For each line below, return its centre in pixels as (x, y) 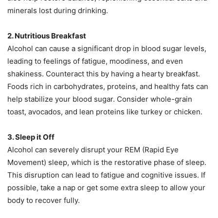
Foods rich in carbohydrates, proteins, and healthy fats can (108, 87)
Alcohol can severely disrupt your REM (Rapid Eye (93, 150)
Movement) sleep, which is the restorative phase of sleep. (107, 163)
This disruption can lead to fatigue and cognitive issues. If (106, 175)
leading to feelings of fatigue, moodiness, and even (95, 61)
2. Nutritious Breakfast (47, 36)
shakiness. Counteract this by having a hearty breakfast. (104, 74)
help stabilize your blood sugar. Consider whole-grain (100, 99)
